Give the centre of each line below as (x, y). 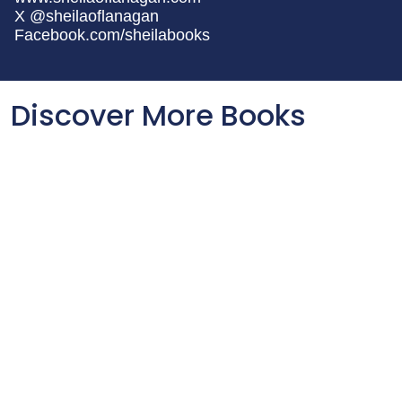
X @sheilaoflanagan (87, 17)
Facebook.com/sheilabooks (112, 35)
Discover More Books (158, 116)
